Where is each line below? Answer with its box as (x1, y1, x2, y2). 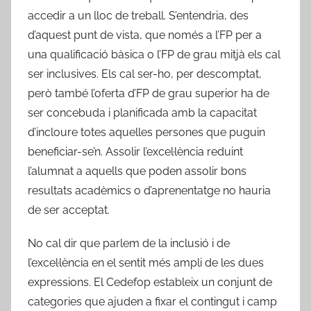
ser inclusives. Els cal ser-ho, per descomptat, (28, 67, 262, 81)
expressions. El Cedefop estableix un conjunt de (28, 275, 272, 289)
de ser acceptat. (28, 203, 110, 217)
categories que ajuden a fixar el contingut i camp (28, 294, 277, 308)
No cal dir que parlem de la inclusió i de (28, 236, 230, 250)
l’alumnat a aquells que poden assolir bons (28, 164, 246, 178)
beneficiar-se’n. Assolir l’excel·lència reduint (28, 144, 243, 158)
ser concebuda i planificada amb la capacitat (28, 106, 257, 119)
